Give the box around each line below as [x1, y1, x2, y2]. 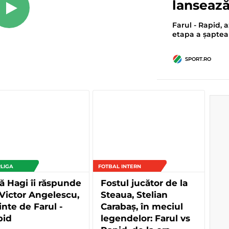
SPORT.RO [185, 56, 211, 63]
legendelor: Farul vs [101, 213, 190, 223]
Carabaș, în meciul [101, 201, 183, 212]
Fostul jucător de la [101, 177, 188, 188]
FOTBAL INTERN [98, 163, 141, 170]
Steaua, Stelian [101, 189, 168, 200]
